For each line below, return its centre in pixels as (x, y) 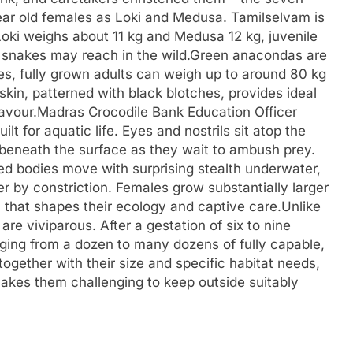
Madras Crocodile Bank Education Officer (167, 112)
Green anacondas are (258, 55)
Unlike (301, 206)
